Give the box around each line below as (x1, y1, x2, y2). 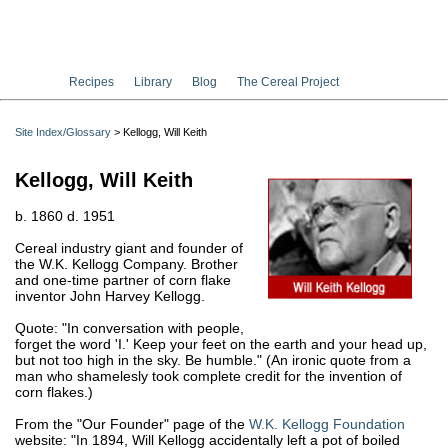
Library (134, 76, 172, 88)
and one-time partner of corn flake (15, 272, 231, 289)
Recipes (69, 76, 114, 88)
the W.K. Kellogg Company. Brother (15, 256, 238, 273)
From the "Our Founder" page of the (15, 416, 249, 433)
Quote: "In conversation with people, (15, 320, 244, 337)
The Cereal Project (237, 76, 339, 88)
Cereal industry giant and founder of (15, 240, 243, 257)
